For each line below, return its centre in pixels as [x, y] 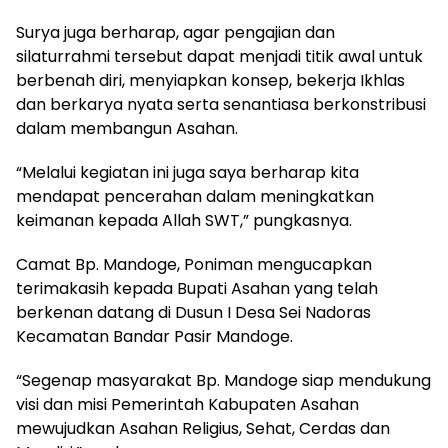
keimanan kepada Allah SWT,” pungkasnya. [184, 220]
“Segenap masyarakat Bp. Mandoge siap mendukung [223, 380]
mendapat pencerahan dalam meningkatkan [195, 196]
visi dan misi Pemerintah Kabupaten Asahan [187, 404]
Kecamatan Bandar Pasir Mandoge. [154, 336]
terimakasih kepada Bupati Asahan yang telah [197, 288]
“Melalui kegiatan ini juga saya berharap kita [187, 172]
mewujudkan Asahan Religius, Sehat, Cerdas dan [203, 428]
